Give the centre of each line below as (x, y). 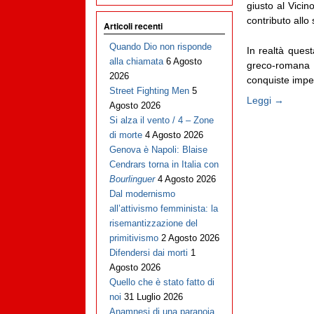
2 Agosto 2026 (190, 238)
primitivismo (134, 238)
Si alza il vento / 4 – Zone (161, 121)
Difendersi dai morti (148, 253)
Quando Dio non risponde (160, 47)
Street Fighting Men (149, 91)
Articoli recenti (133, 26)
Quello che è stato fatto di (162, 282)
